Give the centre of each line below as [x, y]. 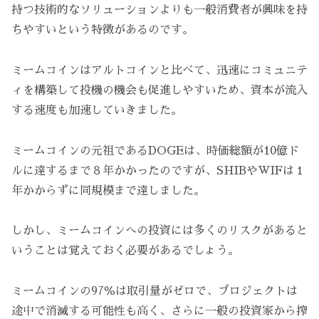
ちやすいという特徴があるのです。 [103, 30]
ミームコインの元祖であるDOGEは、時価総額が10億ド [155, 151]
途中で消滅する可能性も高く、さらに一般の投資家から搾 [159, 312]
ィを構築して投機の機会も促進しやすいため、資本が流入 [159, 90]
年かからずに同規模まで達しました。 [108, 190]
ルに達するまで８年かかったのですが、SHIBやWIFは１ [158, 171]
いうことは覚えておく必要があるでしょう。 [125, 251]
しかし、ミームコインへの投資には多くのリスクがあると [159, 231]
